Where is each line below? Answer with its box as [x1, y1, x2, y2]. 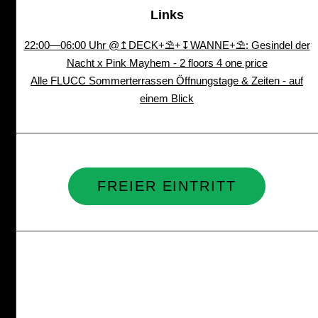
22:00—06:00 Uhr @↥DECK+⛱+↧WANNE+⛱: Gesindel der [23, 38, 310, 51]
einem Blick [140, 92, 194, 104]
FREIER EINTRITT [97, 177, 237, 194]
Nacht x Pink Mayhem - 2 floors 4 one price [66, 56, 268, 69]
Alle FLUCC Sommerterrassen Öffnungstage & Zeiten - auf [31, 74, 303, 87]
